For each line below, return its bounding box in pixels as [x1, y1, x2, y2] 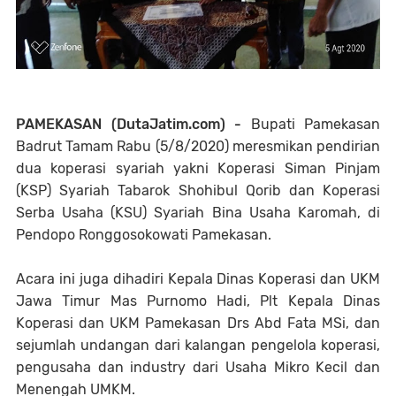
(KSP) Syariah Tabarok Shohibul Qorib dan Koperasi [16, 182, 380, 200]
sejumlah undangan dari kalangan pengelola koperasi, [16, 337, 380, 354]
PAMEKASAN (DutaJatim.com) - [16, 116, 241, 133]
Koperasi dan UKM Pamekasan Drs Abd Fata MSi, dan [16, 315, 380, 332]
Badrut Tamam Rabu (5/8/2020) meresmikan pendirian [16, 138, 380, 156]
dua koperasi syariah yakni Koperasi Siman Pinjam [16, 160, 380, 178]
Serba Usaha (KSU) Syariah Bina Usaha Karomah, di [16, 204, 380, 222]
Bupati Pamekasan [241, 116, 380, 133]
